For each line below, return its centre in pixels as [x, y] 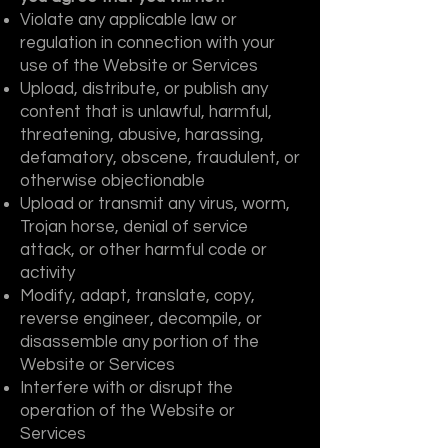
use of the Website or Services [139, 66]
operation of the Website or [127, 411]
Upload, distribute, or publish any [144, 89]
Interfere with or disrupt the [126, 388]
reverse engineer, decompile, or [141, 319]
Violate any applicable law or [128, 20]
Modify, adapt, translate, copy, [137, 296]
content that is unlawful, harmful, [146, 112]
